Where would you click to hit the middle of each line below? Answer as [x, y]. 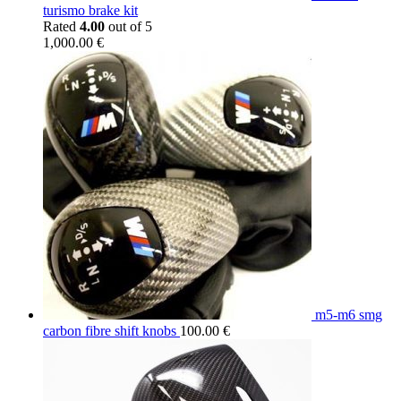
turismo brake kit [90, 11]
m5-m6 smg [349, 315]
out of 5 [128, 27]
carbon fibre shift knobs [110, 331]
